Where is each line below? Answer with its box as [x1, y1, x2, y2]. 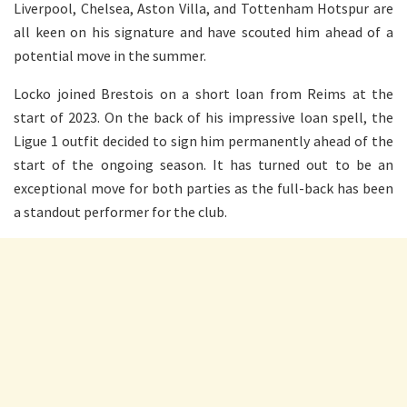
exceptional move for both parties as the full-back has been [14, 179, 393, 198]
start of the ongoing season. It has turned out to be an [14, 155, 393, 174]
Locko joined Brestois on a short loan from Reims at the [14, 84, 393, 104]
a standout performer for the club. [14, 203, 227, 222]
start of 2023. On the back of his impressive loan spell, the [14, 108, 393, 127]
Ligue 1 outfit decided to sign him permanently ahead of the [14, 132, 393, 151]
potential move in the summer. [14, 46, 206, 65]
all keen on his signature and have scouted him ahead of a [14, 23, 393, 42]
